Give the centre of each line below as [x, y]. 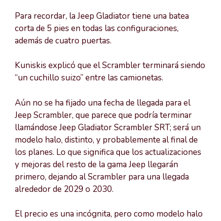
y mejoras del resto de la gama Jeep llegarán [96, 164]
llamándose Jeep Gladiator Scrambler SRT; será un [108, 127]
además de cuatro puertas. [63, 40]
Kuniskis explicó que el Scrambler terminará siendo [110, 66]
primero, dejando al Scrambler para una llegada [102, 177]
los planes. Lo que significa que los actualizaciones [108, 152]
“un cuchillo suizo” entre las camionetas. [89, 78]
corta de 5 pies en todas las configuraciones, [97, 28]
